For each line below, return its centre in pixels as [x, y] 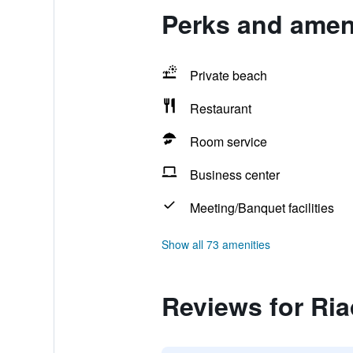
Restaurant [220, 108]
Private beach [228, 75]
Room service [228, 141]
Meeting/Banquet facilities [262, 208]
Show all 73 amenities [216, 244]
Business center [234, 175]
